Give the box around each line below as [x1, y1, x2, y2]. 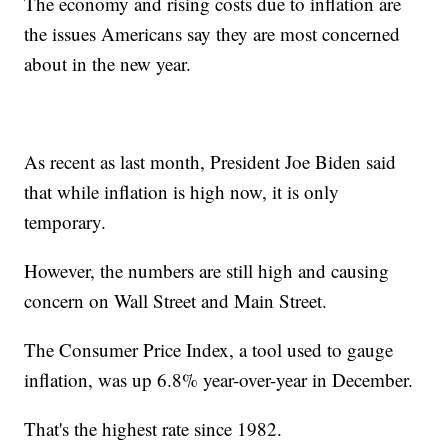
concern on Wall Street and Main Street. [24, 287, 328, 313]
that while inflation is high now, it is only [24, 178, 340, 204]
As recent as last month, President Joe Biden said [24, 148, 397, 174]
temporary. [24, 208, 107, 234]
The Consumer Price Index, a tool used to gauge [24, 336, 394, 362]
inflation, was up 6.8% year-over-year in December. [24, 366, 414, 392]
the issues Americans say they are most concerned [24, 20, 401, 46]
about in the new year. [24, 50, 192, 76]
